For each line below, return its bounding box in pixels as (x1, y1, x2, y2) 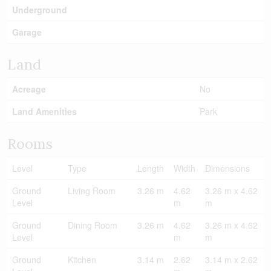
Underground (12, 4, 67, 16)
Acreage (12, 83, 46, 95)
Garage (12, 26, 42, 38)
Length (137, 162, 164, 174)
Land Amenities (12, 105, 77, 117)
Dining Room (68, 219, 117, 231)
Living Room (68, 184, 116, 197)
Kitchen (68, 253, 96, 266)
